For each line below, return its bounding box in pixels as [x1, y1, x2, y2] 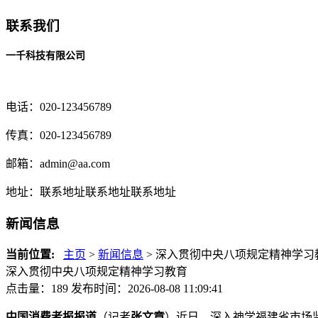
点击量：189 [6, 283, 71, 295]
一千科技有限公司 [6, 50, 85, 61]
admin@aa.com [40, 157, 110, 170]
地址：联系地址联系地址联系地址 [6, 185, 176, 198]
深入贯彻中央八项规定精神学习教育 [6, 265, 187, 278]
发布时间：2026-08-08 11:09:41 [71, 283, 223, 295]
